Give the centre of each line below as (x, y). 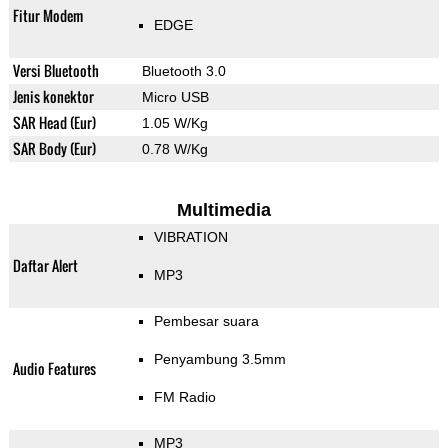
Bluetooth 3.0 (183, 71)
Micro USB (175, 97)
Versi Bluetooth (55, 71)
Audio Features (54, 369)
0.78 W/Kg (174, 149)
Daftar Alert (45, 266)
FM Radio (184, 397)
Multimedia (223, 210)
